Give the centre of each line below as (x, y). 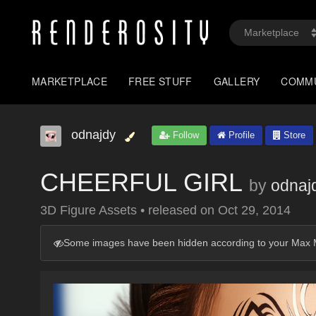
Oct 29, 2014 (254, 210)
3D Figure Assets (90, 210)
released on (183, 210)
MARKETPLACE (70, 81)
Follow (184, 135)
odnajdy (93, 135)
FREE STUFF (160, 81)
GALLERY (237, 81)
